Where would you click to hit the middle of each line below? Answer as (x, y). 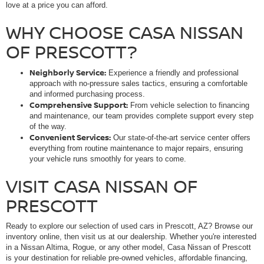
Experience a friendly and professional (172, 72)
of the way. (48, 126)
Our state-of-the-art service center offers (181, 137)
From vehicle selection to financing (189, 105)
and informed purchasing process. (87, 94)
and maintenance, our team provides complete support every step (141, 115)
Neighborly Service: (68, 72)
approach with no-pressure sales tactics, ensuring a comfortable (138, 83)
